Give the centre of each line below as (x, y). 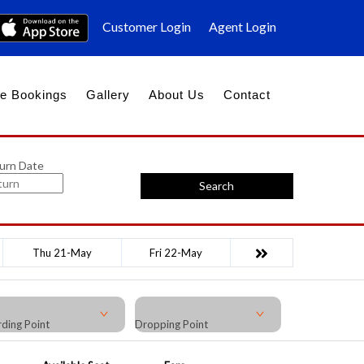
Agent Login (243, 26)
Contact (247, 95)
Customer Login (147, 26)
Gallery (108, 95)
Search (217, 186)
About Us (177, 95)
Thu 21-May (62, 252)
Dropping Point (171, 324)
